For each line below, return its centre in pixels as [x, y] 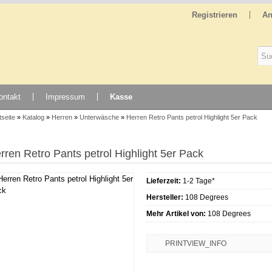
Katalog [33, 117]
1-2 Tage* [199, 181]
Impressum [65, 97]
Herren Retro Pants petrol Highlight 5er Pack [192, 117]
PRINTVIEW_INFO [196, 243]
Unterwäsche [99, 117]
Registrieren [215, 15]
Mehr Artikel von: [176, 214]
